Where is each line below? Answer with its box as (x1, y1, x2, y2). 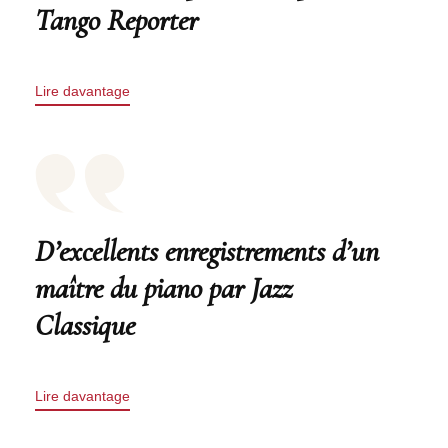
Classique (35, 307, 135, 345)
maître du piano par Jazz (35, 270, 292, 308)
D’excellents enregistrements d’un (35, 233, 379, 271)
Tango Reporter (35, 2, 198, 40)
